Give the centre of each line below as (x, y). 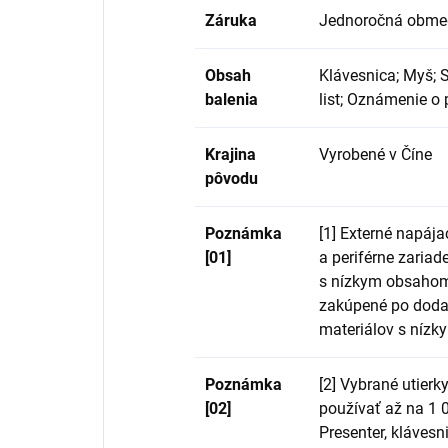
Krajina (230, 154)
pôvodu (231, 178)
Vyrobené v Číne (375, 154)
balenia (231, 99)
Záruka (231, 20)
